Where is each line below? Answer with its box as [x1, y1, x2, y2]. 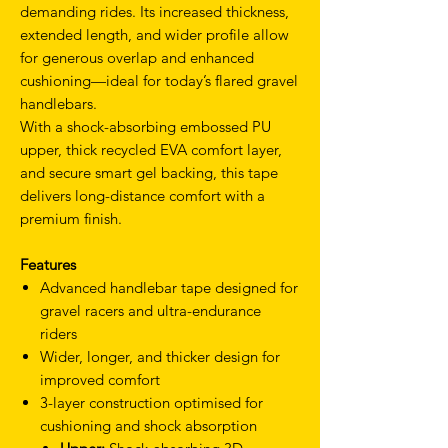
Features [20, 255, 76, 275]
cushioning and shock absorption [40, 416, 257, 436]
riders [40, 324, 77, 344]
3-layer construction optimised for [40, 393, 263, 413]
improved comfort [40, 370, 160, 390]
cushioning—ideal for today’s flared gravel [20, 71, 298, 91]
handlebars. [20, 94, 97, 114]
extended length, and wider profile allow [20, 25, 289, 45]
